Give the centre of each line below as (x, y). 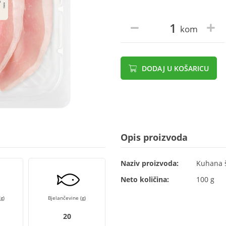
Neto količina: (145, 179)
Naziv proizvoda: (150, 163)
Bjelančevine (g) (67, 198)
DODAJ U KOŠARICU (174, 68)
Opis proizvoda (154, 137)
